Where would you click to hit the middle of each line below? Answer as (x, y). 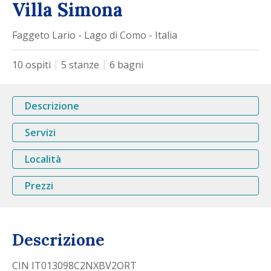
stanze (84, 65)
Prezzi (39, 186)
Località (43, 159)
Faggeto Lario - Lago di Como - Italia (95, 35)
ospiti (38, 65)
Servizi (40, 132)
